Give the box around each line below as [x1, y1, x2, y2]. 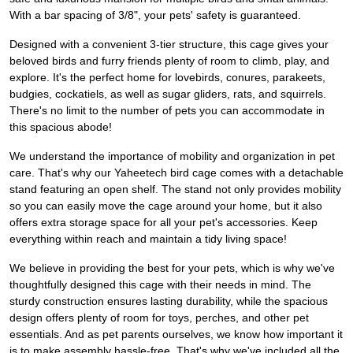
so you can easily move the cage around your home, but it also [9, 199, 322, 213]
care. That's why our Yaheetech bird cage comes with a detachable [9, 166, 344, 180]
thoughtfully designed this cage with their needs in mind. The [9, 278, 311, 292]
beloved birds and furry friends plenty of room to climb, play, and [9, 54, 329, 68]
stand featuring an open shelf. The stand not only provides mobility [9, 183, 341, 196]
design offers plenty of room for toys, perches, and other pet [9, 311, 309, 325]
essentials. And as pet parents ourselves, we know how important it [9, 328, 343, 341]
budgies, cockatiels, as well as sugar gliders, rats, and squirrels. [9, 87, 326, 101]
